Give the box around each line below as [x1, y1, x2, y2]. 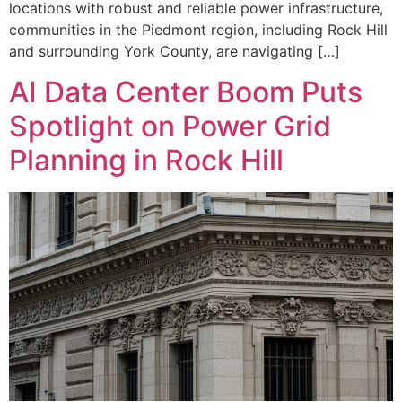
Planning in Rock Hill [9, 142, 284, 178]
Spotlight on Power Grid [9, 108, 331, 144]
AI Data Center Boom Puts [9, 74, 363, 109]
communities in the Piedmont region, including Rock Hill [9, 21, 388, 39]
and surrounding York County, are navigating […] [9, 42, 340, 61]
